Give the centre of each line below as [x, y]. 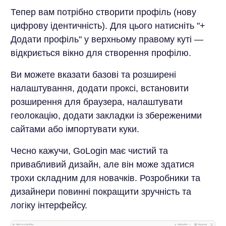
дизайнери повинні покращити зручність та [101, 192]
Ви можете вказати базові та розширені [93, 75]
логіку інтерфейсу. [49, 206]
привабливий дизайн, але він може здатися [102, 165]
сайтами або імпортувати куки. [75, 129]
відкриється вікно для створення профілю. [101, 53]
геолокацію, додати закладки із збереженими [106, 116]
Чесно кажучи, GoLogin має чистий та [89, 151]
